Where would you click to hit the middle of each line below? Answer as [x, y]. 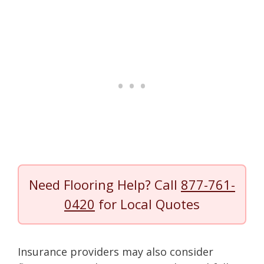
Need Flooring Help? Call [105, 184]
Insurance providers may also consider [115, 251]
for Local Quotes [147, 204]
